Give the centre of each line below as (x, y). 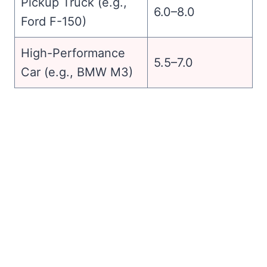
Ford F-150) (54, 22)
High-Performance (73, 53)
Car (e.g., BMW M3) (77, 72)
